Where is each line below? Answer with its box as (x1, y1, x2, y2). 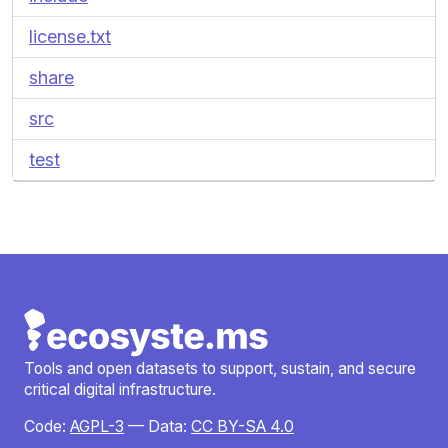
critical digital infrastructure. (24, 380, 216, 399)
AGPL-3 (70, 417, 124, 436)
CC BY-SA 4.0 (191, 417, 294, 436)
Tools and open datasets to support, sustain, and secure (24, 359, 416, 378)
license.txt (29, 26, 111, 47)
